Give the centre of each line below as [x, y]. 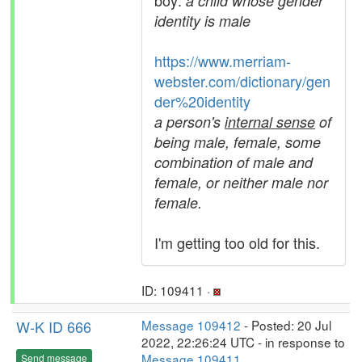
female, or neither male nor [241, 182]
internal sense [270, 122]
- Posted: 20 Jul [286, 325]
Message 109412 [191, 325]
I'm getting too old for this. [237, 242]
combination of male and [234, 162]
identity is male [202, 21]
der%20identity [202, 101]
